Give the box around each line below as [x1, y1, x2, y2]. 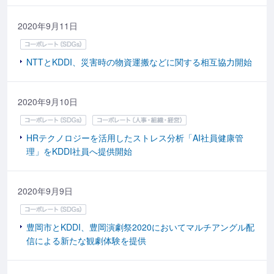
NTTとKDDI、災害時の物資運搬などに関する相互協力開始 [26, 55, 252, 68]
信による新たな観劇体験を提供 [26, 234, 146, 246]
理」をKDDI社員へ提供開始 [26, 144, 132, 157]
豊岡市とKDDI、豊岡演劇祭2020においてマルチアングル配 [26, 220, 254, 233]
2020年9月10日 [18, 95, 78, 108]
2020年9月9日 [18, 184, 73, 197]
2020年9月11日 [18, 20, 78, 32]
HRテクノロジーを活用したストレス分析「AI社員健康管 [26, 131, 243, 144]
